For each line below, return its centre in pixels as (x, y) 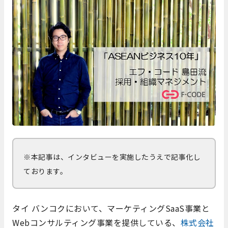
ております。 (45, 171)
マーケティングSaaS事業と (158, 208)
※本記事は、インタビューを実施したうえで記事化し (112, 157)
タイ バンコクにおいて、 (60, 208)
